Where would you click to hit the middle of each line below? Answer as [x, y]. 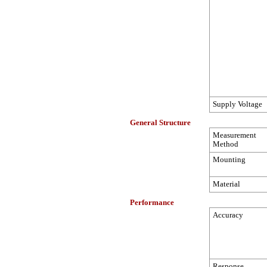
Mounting [229, 160]
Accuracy [228, 215]
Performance [152, 203]
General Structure [160, 123]
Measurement [235, 135]
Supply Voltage [237, 104]
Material [226, 184]
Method [226, 144]
